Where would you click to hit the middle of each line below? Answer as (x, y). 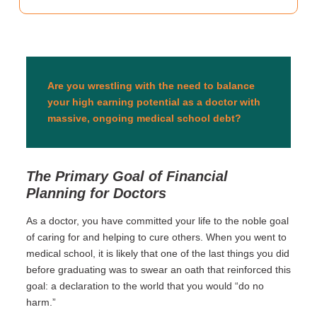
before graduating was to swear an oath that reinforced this (158, 270)
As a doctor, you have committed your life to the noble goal (157, 221)
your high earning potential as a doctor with (154, 102)
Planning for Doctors (96, 193)
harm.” (41, 302)
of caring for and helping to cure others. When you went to (156, 237)
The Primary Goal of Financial (127, 176)
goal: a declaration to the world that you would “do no (145, 286)
